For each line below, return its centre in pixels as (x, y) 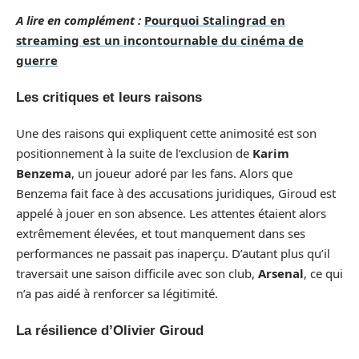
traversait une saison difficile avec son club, (137, 273)
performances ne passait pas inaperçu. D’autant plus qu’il (173, 253)
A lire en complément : (79, 20)
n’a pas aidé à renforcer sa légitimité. (117, 293)
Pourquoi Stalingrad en (215, 20)
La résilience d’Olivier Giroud (110, 330)
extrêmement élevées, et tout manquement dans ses (161, 233)
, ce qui (323, 273)
